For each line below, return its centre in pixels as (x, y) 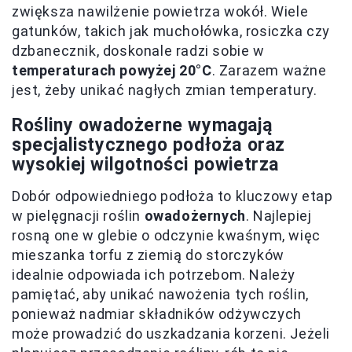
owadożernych (195, 215)
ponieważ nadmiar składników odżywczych (157, 313)
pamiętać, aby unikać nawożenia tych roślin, (160, 294)
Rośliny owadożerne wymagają (142, 125)
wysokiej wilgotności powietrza (146, 164)
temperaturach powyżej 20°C (112, 70)
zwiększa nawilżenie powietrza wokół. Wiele (160, 11)
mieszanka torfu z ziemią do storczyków (148, 255)
